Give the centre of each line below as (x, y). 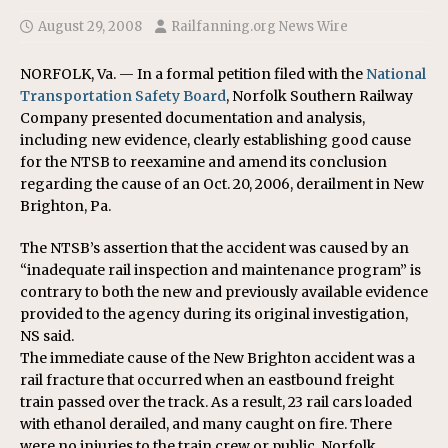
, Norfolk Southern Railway (319, 96)
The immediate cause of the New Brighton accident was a (217, 358)
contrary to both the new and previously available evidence (224, 292)
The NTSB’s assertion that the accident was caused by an (214, 248)
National (396, 74)
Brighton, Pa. (65, 206)
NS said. (47, 336)
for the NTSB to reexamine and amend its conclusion (203, 162)
